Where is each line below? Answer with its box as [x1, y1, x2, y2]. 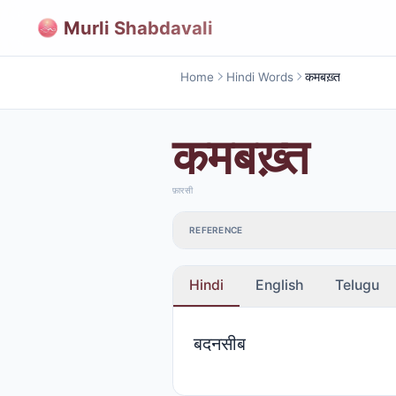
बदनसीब [193, 331, 246, 354]
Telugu [335, 276, 379, 293]
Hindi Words [225, 69, 293, 84]
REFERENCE [189, 225, 243, 236]
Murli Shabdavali [64, 16, 213, 39]
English [255, 276, 303, 293]
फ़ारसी [172, 185, 193, 195]
